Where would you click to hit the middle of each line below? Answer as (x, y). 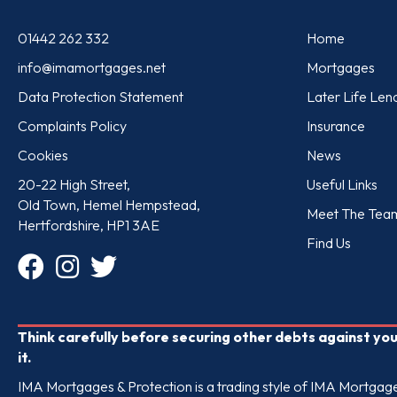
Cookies (43, 155)
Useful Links (342, 184)
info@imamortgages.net (92, 67)
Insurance (336, 125)
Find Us (329, 242)
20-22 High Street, (74, 184)
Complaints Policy (72, 125)
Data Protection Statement (101, 96)
